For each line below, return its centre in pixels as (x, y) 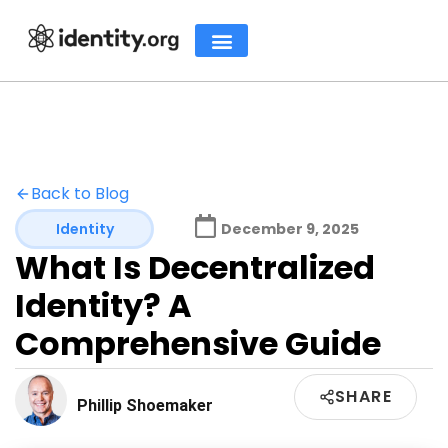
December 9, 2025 (289, 229)
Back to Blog (80, 193)
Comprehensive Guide (198, 343)
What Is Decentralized (195, 267)
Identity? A (103, 305)
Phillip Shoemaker (145, 405)
